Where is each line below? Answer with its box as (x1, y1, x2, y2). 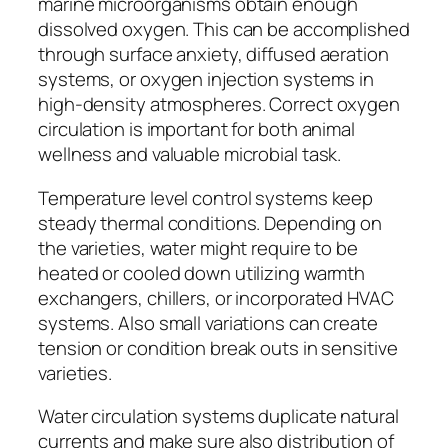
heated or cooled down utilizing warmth (38, 259, 366, 286)
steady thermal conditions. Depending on (38, 209, 383, 236)
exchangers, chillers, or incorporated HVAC (38, 284, 394, 311)
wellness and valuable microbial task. (38, 141, 342, 168)
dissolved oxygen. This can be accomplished (38, 16, 410, 43)
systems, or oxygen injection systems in (38, 66, 375, 93)
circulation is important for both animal (38, 116, 355, 143)
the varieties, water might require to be (38, 234, 358, 261)
